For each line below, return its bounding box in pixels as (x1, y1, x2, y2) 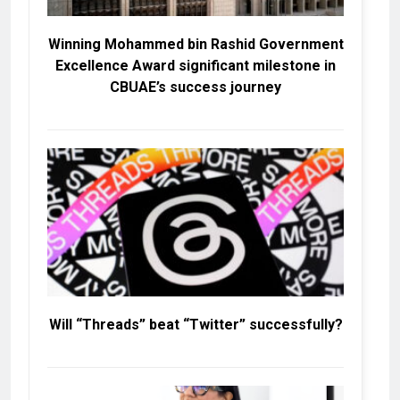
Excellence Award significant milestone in (55, 56, 336, 74)
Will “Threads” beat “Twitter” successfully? (48, 315, 343, 333)
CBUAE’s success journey (110, 78, 281, 96)
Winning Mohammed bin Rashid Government (47, 35, 344, 53)
